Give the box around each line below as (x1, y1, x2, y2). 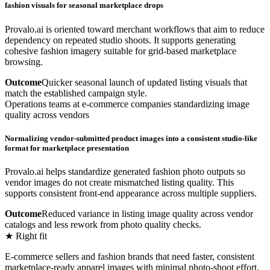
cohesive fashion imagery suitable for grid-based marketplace (5, 45, 236, 56)
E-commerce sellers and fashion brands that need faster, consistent (5, 251, 254, 262)
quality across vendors (5, 109, 89, 120)
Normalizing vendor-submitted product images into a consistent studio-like (5, 133, 257, 143)
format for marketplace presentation (5, 143, 129, 152)
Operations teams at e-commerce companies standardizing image (5, 98, 250, 109)
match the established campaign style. (5, 87, 147, 98)
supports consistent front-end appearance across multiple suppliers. (5, 187, 257, 198)
